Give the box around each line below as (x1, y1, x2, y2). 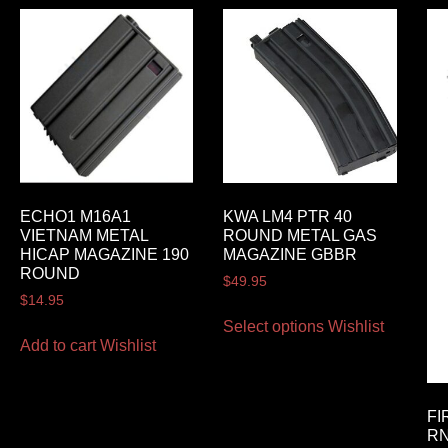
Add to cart (19, 337, 96, 355)
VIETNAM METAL (19, 227, 148, 245)
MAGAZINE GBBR (223, 246, 358, 264)
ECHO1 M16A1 (19, 208, 131, 226)
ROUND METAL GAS (223, 227, 378, 245)
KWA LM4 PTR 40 (223, 208, 353, 226)
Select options (223, 318, 325, 336)
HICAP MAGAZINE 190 (19, 246, 189, 264)
